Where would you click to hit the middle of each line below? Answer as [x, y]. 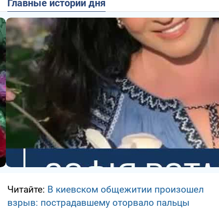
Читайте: [27, 189]
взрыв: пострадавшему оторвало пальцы [99, 202]
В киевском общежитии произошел [126, 189]
